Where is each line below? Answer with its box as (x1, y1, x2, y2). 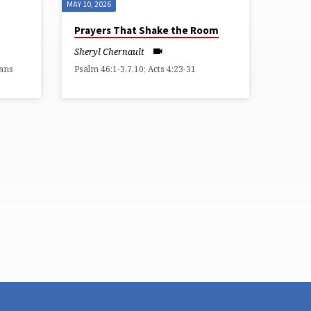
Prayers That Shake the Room (74, 24, 219, 37)
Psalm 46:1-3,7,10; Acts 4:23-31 (74, 63, 196, 76)
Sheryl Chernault (74, 44, 145, 58)
